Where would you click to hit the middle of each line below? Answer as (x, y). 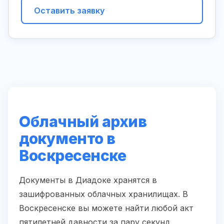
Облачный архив (83, 122)
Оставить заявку (69, 11)
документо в (67, 139)
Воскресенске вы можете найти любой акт (106, 208)
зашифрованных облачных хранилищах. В (103, 194)
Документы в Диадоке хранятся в (88, 180)
